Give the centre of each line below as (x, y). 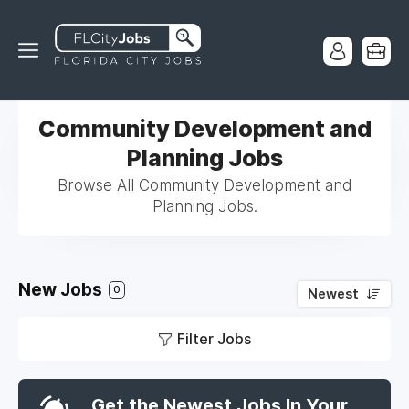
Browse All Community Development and (204, 185)
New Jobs (62, 290)
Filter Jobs (214, 339)
